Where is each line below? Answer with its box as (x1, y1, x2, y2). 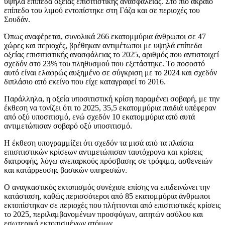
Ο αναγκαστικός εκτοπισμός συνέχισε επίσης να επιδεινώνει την (4, 182, 210, 191)
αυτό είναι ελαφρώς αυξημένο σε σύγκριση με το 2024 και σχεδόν (4, 68, 217, 77)
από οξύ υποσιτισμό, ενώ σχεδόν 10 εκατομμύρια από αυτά (4, 112, 195, 121)
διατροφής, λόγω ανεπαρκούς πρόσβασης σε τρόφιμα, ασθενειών (4, 156, 212, 165)
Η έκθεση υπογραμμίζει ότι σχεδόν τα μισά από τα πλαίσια (4, 138, 193, 147)
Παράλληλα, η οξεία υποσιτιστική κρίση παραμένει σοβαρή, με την (4, 94, 219, 103)
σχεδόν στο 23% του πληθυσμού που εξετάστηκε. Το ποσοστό (4, 59, 205, 68)
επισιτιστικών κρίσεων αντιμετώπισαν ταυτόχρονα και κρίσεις (4, 147, 202, 156)
